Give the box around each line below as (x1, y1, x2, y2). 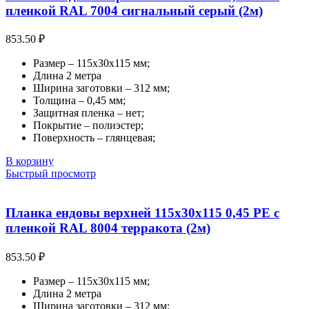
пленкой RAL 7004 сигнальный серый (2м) (6, 3, 263, 18)
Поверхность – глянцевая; (33, 132, 155, 144)
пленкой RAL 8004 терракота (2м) (6, 221, 210, 236)
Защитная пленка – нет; (33, 107, 144, 119)
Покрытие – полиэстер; (33, 119, 143, 132)
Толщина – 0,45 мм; (33, 94, 126, 107)
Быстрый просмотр (6, 168, 96, 180)
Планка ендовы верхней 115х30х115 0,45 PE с (6, 206, 279, 221)
